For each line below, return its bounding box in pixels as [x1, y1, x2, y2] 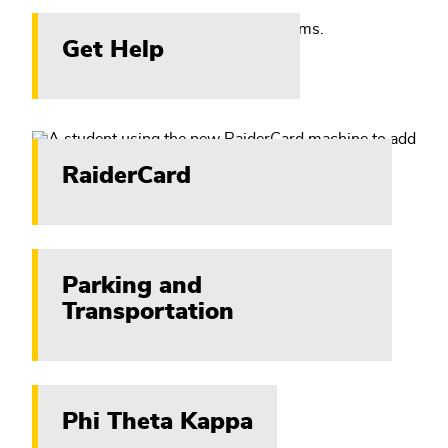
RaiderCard [62, 163, 191, 188]
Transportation [62, 299, 234, 324]
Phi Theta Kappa [62, 409, 253, 434]
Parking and [62, 273, 202, 298]
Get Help [62, 37, 164, 62]
